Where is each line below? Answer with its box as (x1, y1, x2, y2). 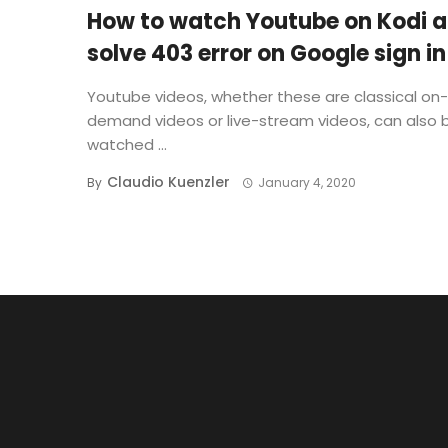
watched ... (87, 134, 167, 156)
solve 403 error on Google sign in (87, 38, 446, 70)
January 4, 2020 (257, 174, 356, 192)
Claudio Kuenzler (107, 172, 230, 193)
